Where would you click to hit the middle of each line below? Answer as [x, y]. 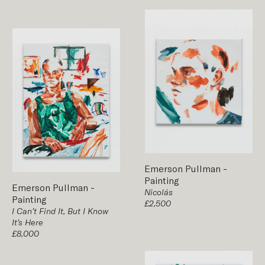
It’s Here [28, 222]
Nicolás [159, 192]
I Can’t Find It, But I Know [60, 211]
